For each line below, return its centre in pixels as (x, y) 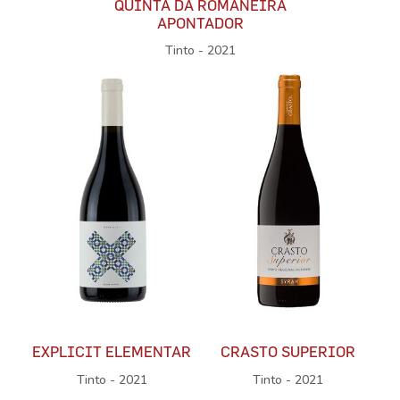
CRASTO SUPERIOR (288, 352)
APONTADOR (200, 22)
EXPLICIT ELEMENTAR (112, 352)
